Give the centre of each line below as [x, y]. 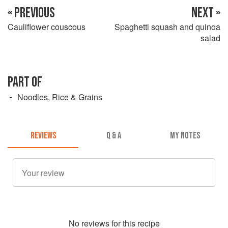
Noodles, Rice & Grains [60, 97]
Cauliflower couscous [47, 26]
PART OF [25, 82]
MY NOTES [185, 136]
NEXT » [206, 13]
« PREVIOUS [31, 13]
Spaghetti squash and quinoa [167, 26]
